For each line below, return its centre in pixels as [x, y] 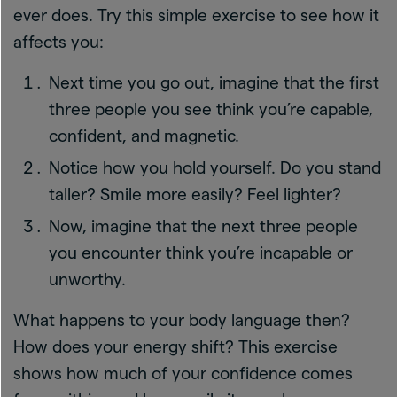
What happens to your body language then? [182, 320]
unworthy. [87, 279]
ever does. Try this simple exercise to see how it [196, 15]
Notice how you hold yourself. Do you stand [215, 167]
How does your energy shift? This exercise [175, 346]
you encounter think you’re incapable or [201, 253]
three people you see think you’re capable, [211, 109]
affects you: [58, 42]
